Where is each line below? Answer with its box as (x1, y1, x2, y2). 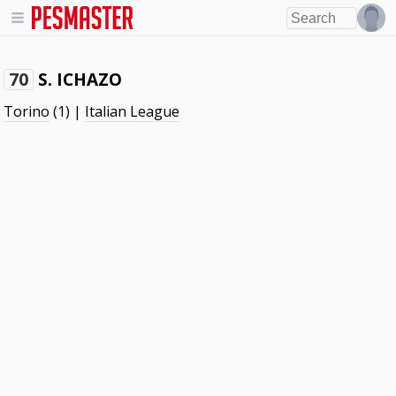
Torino (4, 102, 50, 121)
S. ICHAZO (38, 67, 123, 91)
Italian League (85, 102, 180, 121)
